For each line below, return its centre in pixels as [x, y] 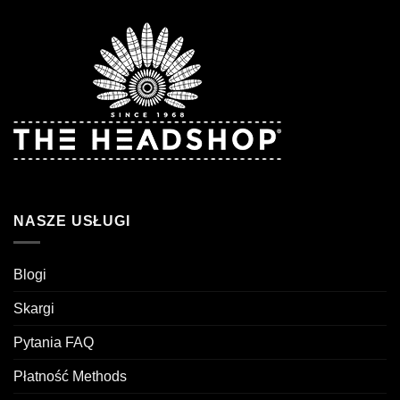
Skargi [34, 309]
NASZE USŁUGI [72, 221]
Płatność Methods [70, 377]
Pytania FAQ [54, 343]
